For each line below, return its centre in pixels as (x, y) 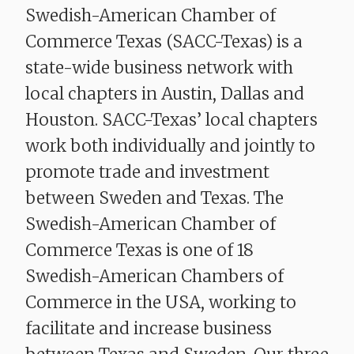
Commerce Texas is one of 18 (139, 250)
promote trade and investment (147, 172)
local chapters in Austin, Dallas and (165, 94)
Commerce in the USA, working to (161, 303)
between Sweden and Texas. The (154, 198)
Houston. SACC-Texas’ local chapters (171, 120)
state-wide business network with (159, 68)
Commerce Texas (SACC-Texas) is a (164, 42)
